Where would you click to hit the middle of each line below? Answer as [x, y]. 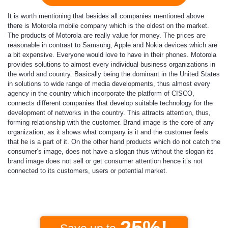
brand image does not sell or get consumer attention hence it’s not [105, 161]
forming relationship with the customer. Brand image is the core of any [111, 122]
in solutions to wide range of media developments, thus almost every [109, 84]
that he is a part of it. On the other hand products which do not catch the [114, 142]
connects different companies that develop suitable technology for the [110, 103]
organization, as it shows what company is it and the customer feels [108, 132]
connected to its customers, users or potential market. [88, 171]
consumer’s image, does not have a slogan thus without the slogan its [111, 151]
